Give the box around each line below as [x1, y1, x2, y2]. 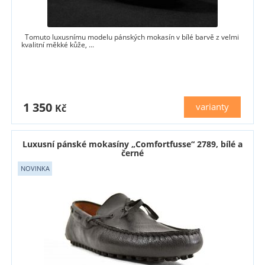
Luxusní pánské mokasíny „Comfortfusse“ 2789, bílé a [22, 138, 243, 150]
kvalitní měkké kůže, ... [21, 39, 95, 50]
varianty [196, 100, 230, 113]
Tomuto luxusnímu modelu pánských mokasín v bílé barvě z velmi [21, 31, 240, 42]
